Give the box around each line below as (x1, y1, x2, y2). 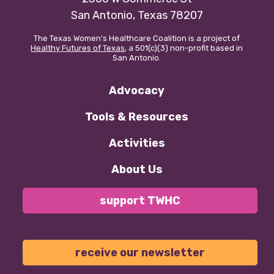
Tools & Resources (85, 109, 189, 124)
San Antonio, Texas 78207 (70, 8, 203, 22)
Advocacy (109, 83, 165, 97)
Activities (108, 136, 165, 150)
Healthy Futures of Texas (31, 43, 125, 53)
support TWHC (99, 193, 180, 207)
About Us (111, 162, 163, 176)
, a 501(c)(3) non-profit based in (125, 43, 243, 53)
